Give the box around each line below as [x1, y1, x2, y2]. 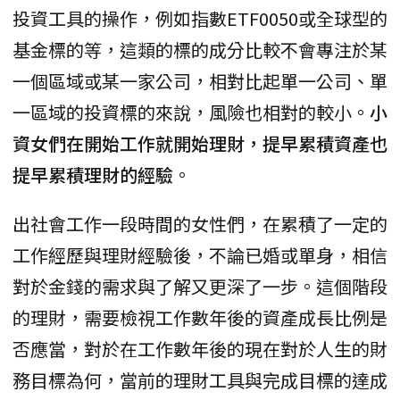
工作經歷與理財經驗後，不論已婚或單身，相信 [12, 242, 387, 269]
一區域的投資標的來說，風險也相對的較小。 [12, 99, 370, 126]
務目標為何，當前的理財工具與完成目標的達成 [12, 367, 387, 394]
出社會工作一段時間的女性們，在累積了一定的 [12, 211, 387, 237]
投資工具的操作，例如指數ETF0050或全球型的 [12, 5, 387, 32]
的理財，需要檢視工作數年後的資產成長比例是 [12, 304, 387, 331]
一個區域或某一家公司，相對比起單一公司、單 [12, 68, 387, 95]
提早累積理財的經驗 [12, 162, 173, 188]
